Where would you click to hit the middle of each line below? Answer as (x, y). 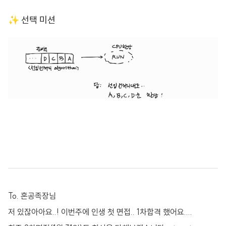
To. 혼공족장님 (32, 196)
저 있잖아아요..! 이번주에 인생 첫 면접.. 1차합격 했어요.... (100, 212)
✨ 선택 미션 (32, 20)
